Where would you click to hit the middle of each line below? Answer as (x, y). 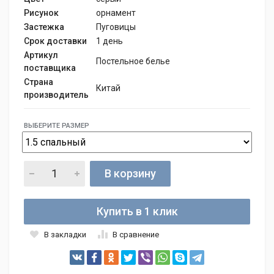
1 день (109, 41)
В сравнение (136, 234)
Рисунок (41, 13)
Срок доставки (55, 41)
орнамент (116, 13)
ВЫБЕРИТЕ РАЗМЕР (57, 125)
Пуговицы (116, 27)
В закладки (65, 234)
